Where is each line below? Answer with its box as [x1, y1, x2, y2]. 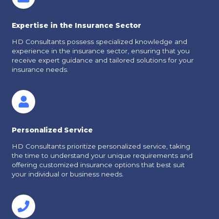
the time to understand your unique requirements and [12, 152, 193, 160]
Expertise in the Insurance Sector [12, 22, 141, 30]
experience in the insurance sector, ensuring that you [12, 47, 190, 55]
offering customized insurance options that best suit [12, 161, 185, 169]
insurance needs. [12, 66, 68, 74]
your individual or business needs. [12, 170, 124, 178]
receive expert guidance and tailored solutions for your [12, 56, 194, 65]
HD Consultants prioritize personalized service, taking [12, 142, 190, 151]
